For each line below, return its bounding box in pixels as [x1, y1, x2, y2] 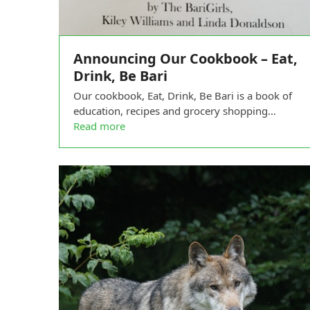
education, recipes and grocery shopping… [73, 104, 276, 118]
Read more [73, 119, 125, 134]
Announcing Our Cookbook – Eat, [73, 49, 298, 69]
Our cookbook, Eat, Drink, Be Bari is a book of [73, 89, 292, 103]
